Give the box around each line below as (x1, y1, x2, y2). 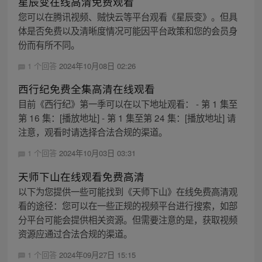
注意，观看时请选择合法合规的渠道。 (18, 125, 167, 139)
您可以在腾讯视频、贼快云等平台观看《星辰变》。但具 (18, 10, 237, 23)
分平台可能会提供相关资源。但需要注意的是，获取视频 (18, 212, 237, 226)
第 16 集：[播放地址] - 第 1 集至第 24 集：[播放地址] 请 (18, 111, 236, 125)
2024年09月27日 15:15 (58, 249, 136, 260)
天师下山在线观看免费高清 (18, 168, 144, 184)
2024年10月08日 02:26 (58, 60, 136, 72)
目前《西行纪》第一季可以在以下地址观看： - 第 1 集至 (18, 97, 237, 111)
